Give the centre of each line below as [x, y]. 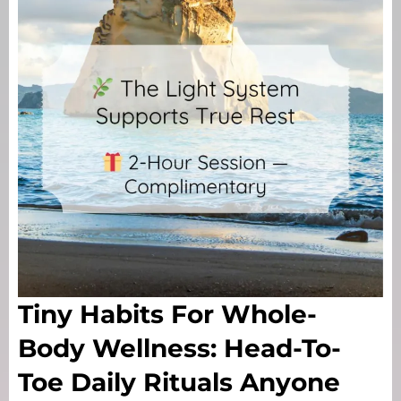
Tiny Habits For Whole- [167, 315]
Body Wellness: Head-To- [179, 349]
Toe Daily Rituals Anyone [179, 383]
